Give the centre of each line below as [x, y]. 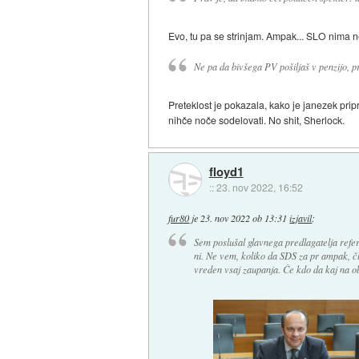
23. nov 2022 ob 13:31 [244, 218]
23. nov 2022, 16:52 [259, 187]
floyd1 [226, 171]
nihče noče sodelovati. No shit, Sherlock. [257, 120]
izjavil [301, 218]
